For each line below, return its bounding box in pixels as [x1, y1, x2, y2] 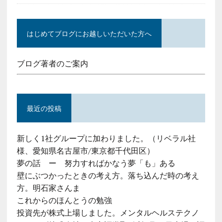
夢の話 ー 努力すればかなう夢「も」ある [16, 158, 175, 169]
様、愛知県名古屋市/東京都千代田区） [16, 145, 155, 157]
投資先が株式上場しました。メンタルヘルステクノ [16, 207, 199, 219]
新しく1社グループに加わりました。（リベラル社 [16, 133, 196, 144]
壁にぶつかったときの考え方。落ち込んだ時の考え [16, 170, 199, 181]
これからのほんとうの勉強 [16, 195, 112, 206]
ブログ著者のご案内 [16, 58, 88, 69]
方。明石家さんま [16, 182, 80, 194]
